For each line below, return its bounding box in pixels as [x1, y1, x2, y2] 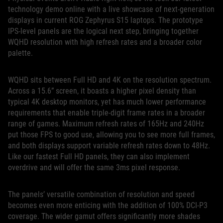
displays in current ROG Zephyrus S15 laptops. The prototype [8, 15, 203, 25]
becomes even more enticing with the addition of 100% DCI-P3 [8, 200, 208, 210]
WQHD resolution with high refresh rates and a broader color [8, 37, 202, 47]
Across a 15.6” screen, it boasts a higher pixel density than [8, 86, 196, 96]
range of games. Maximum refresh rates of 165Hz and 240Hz [8, 118, 204, 128]
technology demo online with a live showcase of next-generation [8, 4, 215, 14]
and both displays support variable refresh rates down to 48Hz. [8, 140, 210, 150]
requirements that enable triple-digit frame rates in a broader [8, 108, 205, 117]
